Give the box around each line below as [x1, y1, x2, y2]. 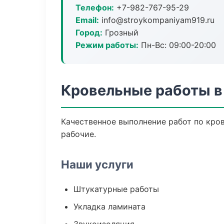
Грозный [102, 27, 138, 37]
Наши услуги [61, 157, 133, 171]
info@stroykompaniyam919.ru [99, 15, 214, 25]
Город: [75, 27, 102, 37]
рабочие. [61, 129, 96, 139]
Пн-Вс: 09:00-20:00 [138, 40, 216, 50]
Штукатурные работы [73, 184, 159, 194]
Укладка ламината [73, 201, 145, 211]
